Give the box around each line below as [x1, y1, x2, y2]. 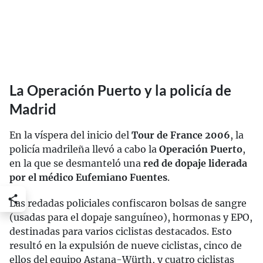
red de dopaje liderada [143, 157, 247, 170]
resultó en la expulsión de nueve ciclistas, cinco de [9, 240, 242, 252]
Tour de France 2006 [131, 129, 230, 141]
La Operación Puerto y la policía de [9, 82, 231, 99]
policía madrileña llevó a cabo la [9, 143, 159, 156]
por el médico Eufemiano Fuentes [9, 171, 167, 184]
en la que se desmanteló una [9, 157, 143, 170]
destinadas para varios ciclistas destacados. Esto [9, 225, 232, 238]
